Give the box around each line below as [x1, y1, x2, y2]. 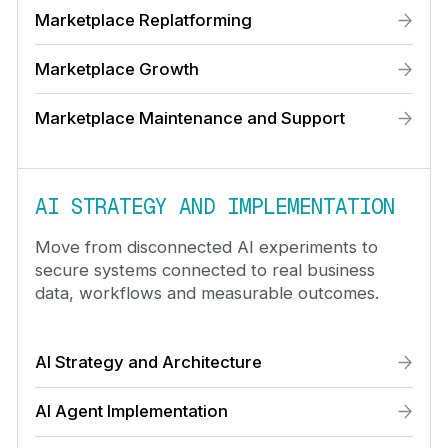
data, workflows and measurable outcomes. [34, 282, 379, 303]
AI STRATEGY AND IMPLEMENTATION [34, 192, 395, 220]
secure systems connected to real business [34, 259, 375, 280]
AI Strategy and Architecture [34, 351, 262, 372]
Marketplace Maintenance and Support [34, 107, 345, 128]
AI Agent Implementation [34, 401, 228, 422]
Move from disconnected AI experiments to [34, 236, 378, 257]
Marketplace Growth [34, 58, 199, 79]
